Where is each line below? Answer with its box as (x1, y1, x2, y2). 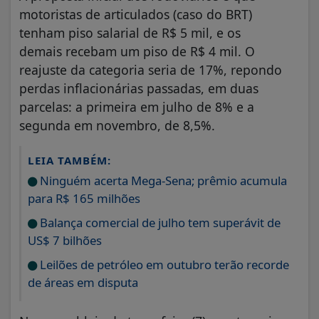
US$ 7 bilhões (28, 231, 102, 249)
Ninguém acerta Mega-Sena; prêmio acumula (37, 172, 287, 189)
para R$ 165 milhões (28, 189, 140, 206)
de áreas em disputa (28, 273, 138, 291)
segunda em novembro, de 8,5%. (19, 116, 215, 134)
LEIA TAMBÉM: (28, 152, 111, 167)
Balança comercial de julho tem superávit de (37, 214, 281, 231)
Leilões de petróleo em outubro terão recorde (37, 256, 289, 273)
